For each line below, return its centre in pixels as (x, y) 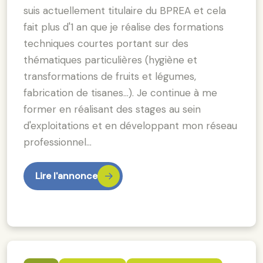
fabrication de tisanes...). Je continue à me (120, 92)
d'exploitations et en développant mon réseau (130, 125)
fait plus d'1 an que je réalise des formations (124, 27)
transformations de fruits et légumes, (110, 76)
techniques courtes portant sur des (106, 43)
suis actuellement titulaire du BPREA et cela (125, 10)
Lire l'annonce (66, 176)
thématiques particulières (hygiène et (110, 60)
